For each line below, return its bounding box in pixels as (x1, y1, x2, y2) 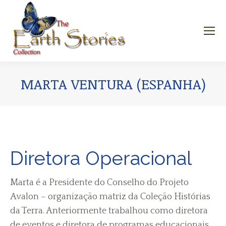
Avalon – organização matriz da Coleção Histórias (10, 192, 210, 202)
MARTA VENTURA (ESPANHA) (20, 74, 206, 93)
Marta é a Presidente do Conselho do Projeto (10, 178, 189, 188)
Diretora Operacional (10, 147, 192, 169)
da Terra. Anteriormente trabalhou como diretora (10, 206, 208, 216)
